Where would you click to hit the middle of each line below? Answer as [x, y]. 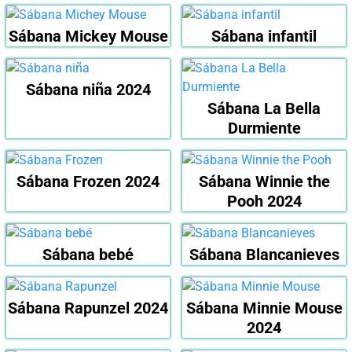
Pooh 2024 [264, 202]
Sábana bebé [88, 255]
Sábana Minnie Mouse [264, 308]
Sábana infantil [264, 37]
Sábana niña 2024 [88, 90]
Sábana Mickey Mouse [88, 37]
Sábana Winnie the [264, 182]
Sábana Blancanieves [264, 255]
